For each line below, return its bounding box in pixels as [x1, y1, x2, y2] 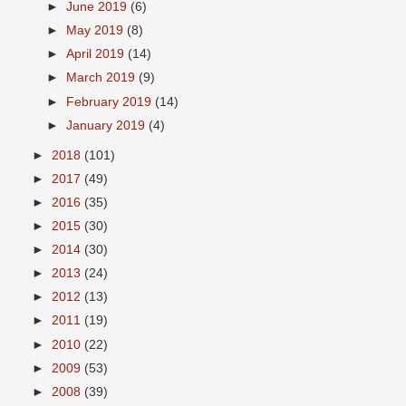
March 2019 [66, 71, 140, 85]
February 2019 [66, 94, 156, 109]
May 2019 [66, 24, 128, 38]
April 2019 [66, 47, 129, 62]
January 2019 [66, 118, 150, 132]
